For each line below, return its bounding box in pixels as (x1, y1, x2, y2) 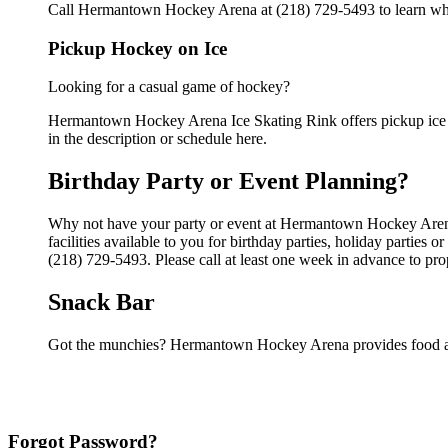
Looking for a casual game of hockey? (48, 78, 290, 96)
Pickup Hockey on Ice (48, 37, 227, 59)
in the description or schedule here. (48, 130, 267, 148)
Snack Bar (48, 289, 155, 315)
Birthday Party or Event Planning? (48, 168, 409, 195)
